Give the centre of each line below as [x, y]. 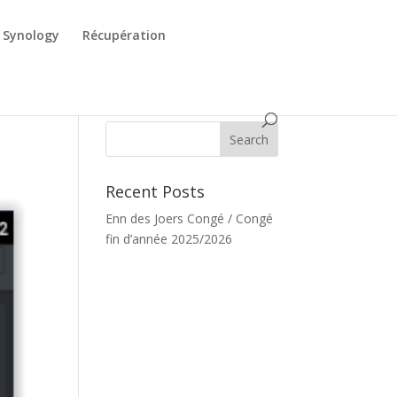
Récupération [125, 35]
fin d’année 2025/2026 [169, 239]
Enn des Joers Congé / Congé [190, 218]
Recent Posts [156, 191]
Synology [31, 35]
